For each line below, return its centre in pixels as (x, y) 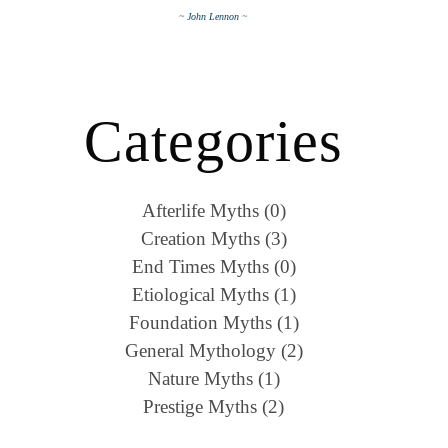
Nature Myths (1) (213, 378)
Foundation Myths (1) (213, 322)
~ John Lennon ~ (213, 16)
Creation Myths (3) (213, 238)
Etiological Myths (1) (213, 294)
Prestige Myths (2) (214, 406)
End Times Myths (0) (213, 266)
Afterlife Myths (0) (213, 210)
